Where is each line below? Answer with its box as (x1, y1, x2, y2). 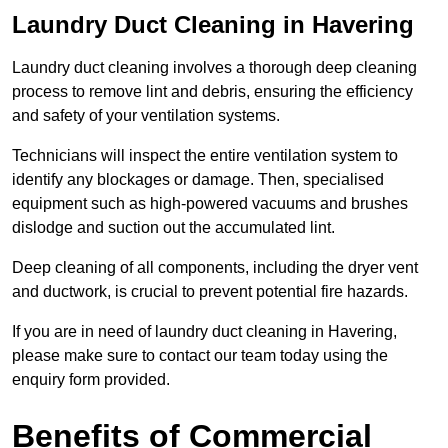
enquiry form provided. (12, 371, 170, 389)
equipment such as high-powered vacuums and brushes (12, 195, 408, 213)
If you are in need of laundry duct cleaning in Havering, (12, 323, 397, 341)
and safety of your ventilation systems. (12, 107, 280, 125)
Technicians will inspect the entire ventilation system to (12, 147, 398, 165)
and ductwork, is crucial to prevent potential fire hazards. (12, 283, 408, 301)
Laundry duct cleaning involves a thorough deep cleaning (12, 59, 417, 77)
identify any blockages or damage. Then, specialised (12, 171, 384, 189)
